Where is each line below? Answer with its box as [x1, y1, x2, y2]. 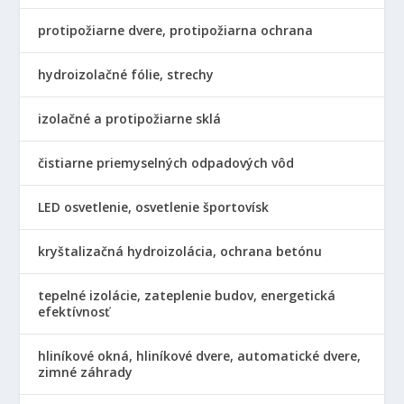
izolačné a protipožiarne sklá [38, 109, 222, 127]
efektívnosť [38, 302, 111, 320]
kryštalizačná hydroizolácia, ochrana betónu [38, 242, 323, 260]
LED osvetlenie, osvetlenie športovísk [38, 197, 270, 216]
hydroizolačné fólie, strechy [38, 65, 215, 83]
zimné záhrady [38, 363, 133, 381]
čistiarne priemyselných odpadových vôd [38, 153, 295, 171]
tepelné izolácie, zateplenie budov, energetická [38, 286, 336, 304]
